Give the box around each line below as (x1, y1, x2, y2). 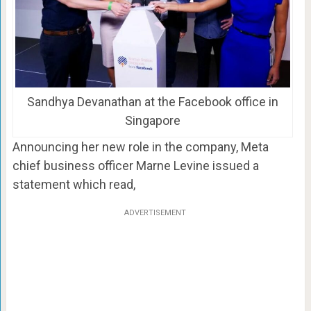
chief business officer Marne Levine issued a (12, 158, 259, 174)
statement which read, (12, 177, 135, 192)
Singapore (124, 113, 180, 128)
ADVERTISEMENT (124, 208, 187, 218)
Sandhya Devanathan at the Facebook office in (26, 94, 278, 110)
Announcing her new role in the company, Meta (12, 140, 269, 155)
